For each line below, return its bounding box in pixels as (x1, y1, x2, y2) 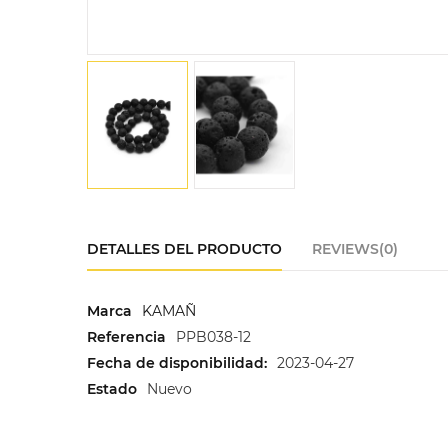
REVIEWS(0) (312, 239, 398, 258)
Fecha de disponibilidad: (87, 353, 267, 372)
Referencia (87, 327, 166, 346)
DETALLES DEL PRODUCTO (87, 239, 282, 258)
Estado (87, 379, 137, 398)
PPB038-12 (176, 327, 251, 346)
